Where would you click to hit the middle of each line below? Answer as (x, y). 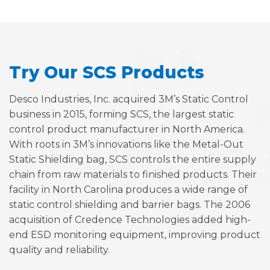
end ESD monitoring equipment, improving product (135, 234)
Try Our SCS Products (107, 72)
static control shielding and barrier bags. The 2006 (130, 204)
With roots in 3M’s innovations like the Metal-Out (126, 144)
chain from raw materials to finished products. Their (133, 174)
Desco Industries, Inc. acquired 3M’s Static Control (129, 99)
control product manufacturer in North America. (127, 129)
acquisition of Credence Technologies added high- (130, 219)
